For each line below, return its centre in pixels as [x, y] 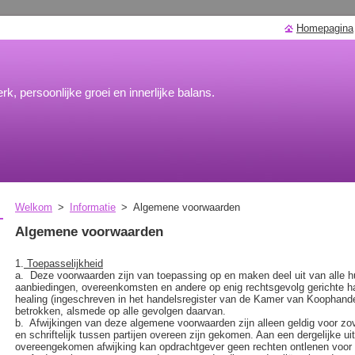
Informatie [93, 207]
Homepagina [325, 28]
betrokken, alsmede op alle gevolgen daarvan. [122, 311]
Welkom [34, 207]
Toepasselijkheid [63, 263]
